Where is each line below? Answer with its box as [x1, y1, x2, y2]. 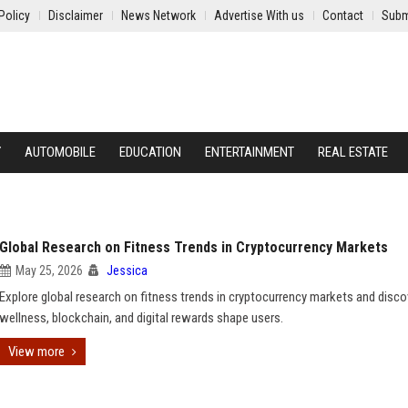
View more [8, 343, 65, 360]
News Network [121, 8, 196, 23]
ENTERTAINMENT [205, 144, 294, 160]
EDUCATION [119, 144, 181, 160]
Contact [322, 8, 363, 23]
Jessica [107, 263, 148, 278]
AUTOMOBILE [25, 144, 96, 160]
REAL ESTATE [318, 144, 388, 160]
